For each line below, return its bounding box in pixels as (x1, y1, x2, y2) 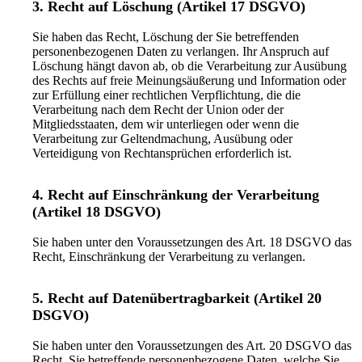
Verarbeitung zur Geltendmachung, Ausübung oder (32, 131, 293, 145)
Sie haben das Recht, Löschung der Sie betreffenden (32, 29, 299, 44)
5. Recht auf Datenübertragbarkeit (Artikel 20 (32, 289, 322, 306)
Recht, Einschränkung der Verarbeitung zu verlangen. (32, 249, 305, 263)
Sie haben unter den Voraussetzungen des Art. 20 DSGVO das (32, 338, 351, 352)
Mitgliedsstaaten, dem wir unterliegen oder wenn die (32, 116, 299, 131)
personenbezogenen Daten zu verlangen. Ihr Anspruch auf (32, 44, 329, 58)
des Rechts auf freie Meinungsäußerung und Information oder (32, 73, 346, 87)
